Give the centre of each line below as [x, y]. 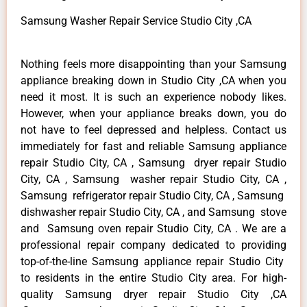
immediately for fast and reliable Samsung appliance [153, 146]
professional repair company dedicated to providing [153, 245]
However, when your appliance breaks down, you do [153, 113]
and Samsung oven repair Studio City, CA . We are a [153, 228]
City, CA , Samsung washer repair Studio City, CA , [153, 179]
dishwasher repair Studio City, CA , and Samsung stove [153, 212]
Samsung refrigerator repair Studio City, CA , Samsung [153, 195]
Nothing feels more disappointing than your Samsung [153, 64]
